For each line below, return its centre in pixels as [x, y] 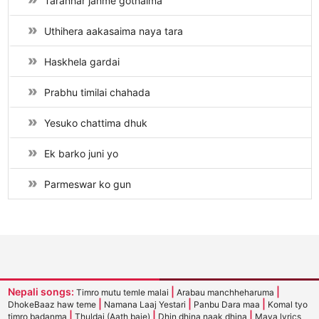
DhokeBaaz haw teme [53, 304]
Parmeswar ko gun [87, 184]
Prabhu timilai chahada [97, 93]
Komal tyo [287, 304]
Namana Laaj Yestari [146, 304]
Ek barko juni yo [81, 154]
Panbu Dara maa [228, 304]
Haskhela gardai [82, 62]
